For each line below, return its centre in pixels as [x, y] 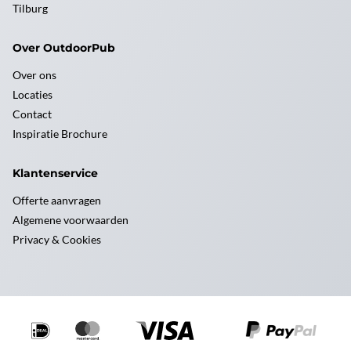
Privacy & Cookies [57, 239]
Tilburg [30, 8]
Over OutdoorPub [64, 48]
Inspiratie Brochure [60, 134]
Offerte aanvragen [57, 200]
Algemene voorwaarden [71, 220]
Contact [32, 114]
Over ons [34, 75]
